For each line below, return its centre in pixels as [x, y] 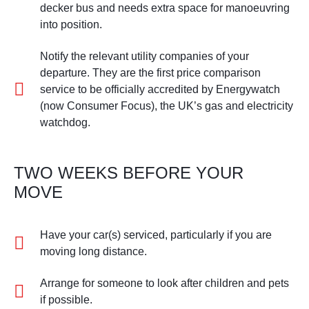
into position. [71, 24]
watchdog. [65, 122]
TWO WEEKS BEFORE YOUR [129, 172]
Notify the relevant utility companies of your [144, 56]
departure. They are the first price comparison [150, 72]
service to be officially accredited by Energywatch [160, 89]
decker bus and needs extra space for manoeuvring [165, 8]
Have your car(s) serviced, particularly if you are [156, 235]
